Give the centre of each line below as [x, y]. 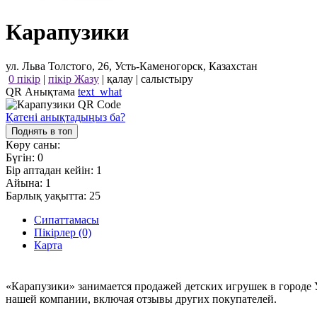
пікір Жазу [74, 79]
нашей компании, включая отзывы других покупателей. [141, 299]
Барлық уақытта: [47, 196]
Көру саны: [33, 145]
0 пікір [24, 79]
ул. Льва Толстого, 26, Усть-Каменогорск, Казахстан [132, 67]
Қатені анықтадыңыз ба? [65, 117]
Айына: [25, 183]
